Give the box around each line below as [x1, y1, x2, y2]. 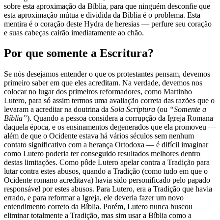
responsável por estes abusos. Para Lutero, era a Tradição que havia [4, 185, 212, 193]
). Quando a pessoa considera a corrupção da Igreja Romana [27, 114, 213, 123]
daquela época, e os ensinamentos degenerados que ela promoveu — [4, 123, 216, 132]
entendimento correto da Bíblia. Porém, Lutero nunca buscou [4, 202, 192, 211]
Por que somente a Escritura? [4, 47, 154, 60]
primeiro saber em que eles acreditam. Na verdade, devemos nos [4, 79, 202, 87]
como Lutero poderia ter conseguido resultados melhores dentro [4, 149, 200, 158]
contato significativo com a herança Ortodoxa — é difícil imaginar [4, 140, 208, 149]
